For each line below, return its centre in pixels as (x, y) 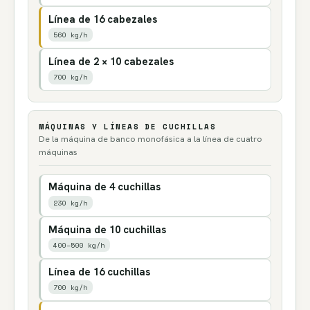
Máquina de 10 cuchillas (107, 229)
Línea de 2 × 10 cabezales (111, 61)
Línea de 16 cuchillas (99, 271)
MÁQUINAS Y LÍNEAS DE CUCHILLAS (128, 126)
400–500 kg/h (79, 245)
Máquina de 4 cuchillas (104, 187)
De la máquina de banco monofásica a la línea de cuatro (151, 139)
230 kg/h (70, 202)
